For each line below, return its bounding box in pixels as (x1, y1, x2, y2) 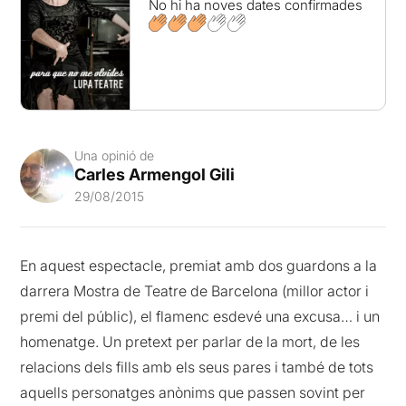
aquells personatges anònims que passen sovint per (20, 382, 366, 401)
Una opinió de (74, 147, 155, 163)
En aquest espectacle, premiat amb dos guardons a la (20, 256, 378, 275)
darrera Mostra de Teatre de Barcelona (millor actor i (20, 281, 370, 300)
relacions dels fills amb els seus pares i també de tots (20, 357, 374, 376)
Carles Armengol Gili (74, 164, 236, 184)
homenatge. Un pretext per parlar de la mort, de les (20, 332, 361, 351)
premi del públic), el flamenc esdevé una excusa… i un (20, 306, 381, 325)
